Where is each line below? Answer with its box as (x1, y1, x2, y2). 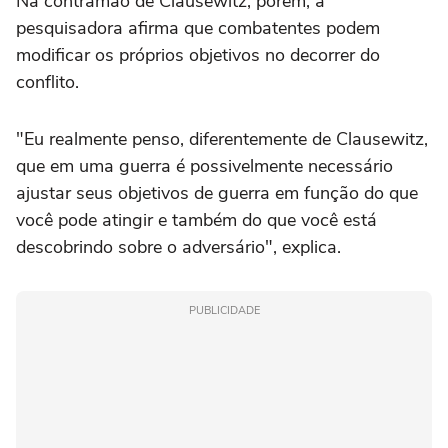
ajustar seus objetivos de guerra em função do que (16, 180, 418, 205)
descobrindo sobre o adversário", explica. (16, 234, 341, 259)
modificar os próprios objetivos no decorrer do (16, 42, 380, 67)
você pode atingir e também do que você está (16, 207, 377, 232)
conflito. (16, 69, 79, 94)
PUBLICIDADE (188, 302, 260, 318)
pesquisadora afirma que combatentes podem (16, 15, 380, 40)
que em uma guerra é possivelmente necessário (16, 153, 393, 178)
